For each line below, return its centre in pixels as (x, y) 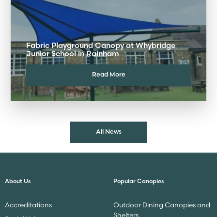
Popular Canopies (139, 181)
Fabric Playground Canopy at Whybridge (101, 45)
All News (108, 132)
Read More (108, 74)
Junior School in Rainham (73, 53)
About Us (18, 181)
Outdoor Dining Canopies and (162, 205)
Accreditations (28, 205)
